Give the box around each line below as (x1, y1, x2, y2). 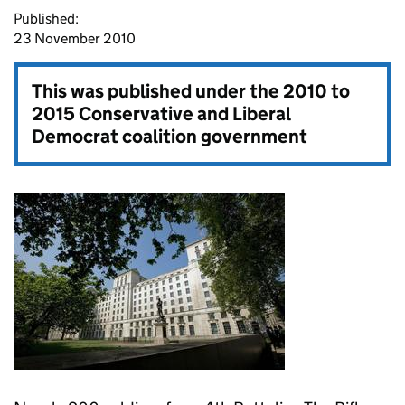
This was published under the (32, 80, 283, 103)
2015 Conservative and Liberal (32, 102, 290, 126)
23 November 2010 (14, 30, 136, 47)
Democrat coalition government (32, 125, 307, 148)
